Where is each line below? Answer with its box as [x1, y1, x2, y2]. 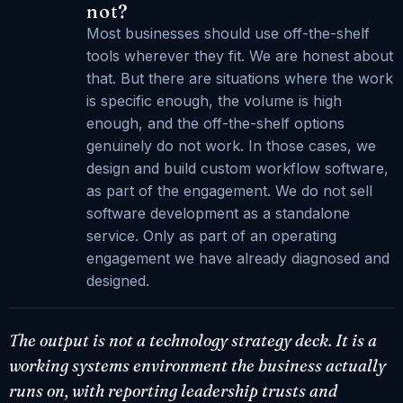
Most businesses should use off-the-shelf [85, 24, 370, 43]
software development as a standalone [85, 204, 350, 223]
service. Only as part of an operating [85, 227, 336, 246]
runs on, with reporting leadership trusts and [9, 380, 337, 401]
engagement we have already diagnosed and [85, 249, 390, 268]
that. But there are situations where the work [85, 69, 393, 88]
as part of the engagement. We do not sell [85, 182, 372, 201]
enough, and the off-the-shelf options [85, 114, 345, 133]
